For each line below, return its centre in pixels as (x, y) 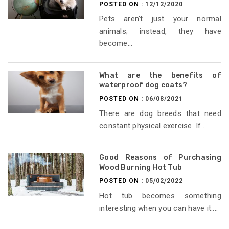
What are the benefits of (160, 76)
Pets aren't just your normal (160, 19)
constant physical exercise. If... (153, 126)
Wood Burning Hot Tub (141, 168)
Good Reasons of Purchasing (160, 158)
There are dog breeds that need (160, 114)
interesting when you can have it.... (159, 208)
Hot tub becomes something (160, 196)
